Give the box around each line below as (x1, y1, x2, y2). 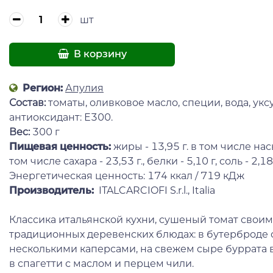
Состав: (9, 96, 48, 108)
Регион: (20, 82, 63, 94)
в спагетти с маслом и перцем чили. (9, 257, 194, 269)
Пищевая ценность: (9, 140, 111, 152)
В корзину (71, 48, 127, 60)
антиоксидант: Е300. (9, 111, 113, 123)
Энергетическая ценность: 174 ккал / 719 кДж (9, 169, 244, 182)
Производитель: (9, 184, 96, 196)
